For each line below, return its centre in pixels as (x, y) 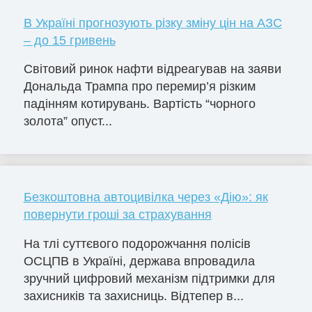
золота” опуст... (68, 122)
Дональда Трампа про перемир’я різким (139, 87)
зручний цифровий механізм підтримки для (149, 279)
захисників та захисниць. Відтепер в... (133, 296)
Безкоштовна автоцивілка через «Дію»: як (146, 197)
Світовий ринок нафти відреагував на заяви (152, 69)
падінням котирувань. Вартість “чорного (139, 104)
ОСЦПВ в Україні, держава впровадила (139, 262)
